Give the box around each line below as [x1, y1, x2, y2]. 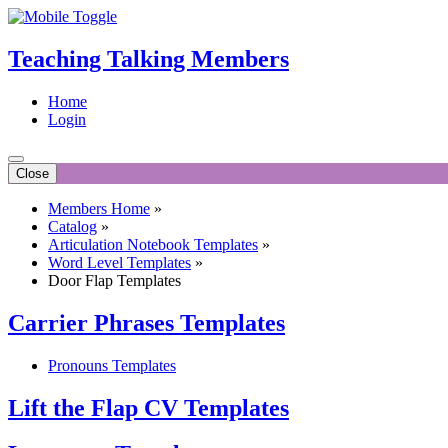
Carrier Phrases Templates [8, 309, 285, 336]
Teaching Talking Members [8, 45, 289, 72]
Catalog [48, 217, 97, 235]
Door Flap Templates [48, 271, 181, 289]
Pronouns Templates [48, 356, 176, 374]
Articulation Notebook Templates [48, 235, 258, 253]
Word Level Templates [48, 253, 191, 271]
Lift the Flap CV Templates [8, 394, 289, 421]
